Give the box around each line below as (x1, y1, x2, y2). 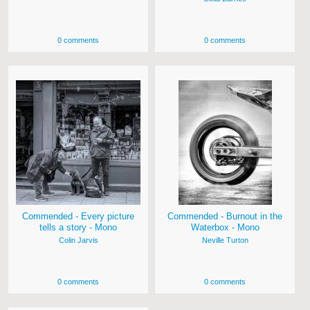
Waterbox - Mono (190, 222, 259, 233)
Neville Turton (201, 236, 248, 245)
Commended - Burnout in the (167, 211, 282, 222)
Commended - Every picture (22, 211, 134, 222)
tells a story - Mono (39, 222, 117, 233)
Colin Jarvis (58, 236, 98, 245)
